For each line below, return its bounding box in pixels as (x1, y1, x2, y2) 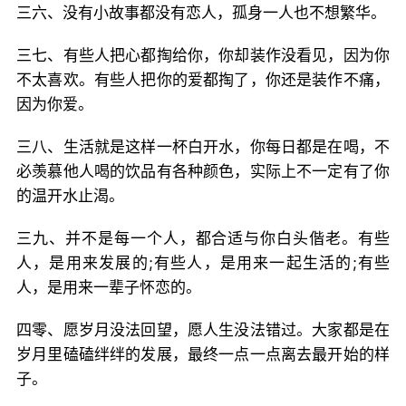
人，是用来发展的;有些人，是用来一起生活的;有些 (16, 254, 390, 272)
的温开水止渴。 (16, 187, 124, 205)
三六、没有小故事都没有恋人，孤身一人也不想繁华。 (16, 4, 386, 22)
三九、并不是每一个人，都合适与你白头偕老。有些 (16, 229, 390, 247)
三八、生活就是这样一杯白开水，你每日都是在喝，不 (16, 138, 390, 156)
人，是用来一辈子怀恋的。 (16, 278, 201, 296)
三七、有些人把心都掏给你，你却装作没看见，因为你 (16, 46, 390, 64)
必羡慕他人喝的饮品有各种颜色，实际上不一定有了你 (16, 162, 390, 180)
